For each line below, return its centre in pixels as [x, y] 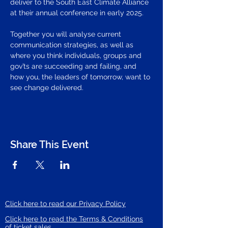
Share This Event [49, 145]
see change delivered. [47, 88]
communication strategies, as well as [73, 45]
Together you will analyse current [67, 34]
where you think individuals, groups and [77, 55]
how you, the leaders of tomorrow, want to [81, 77]
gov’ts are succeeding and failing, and [74, 66]
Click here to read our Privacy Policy [65, 204]
